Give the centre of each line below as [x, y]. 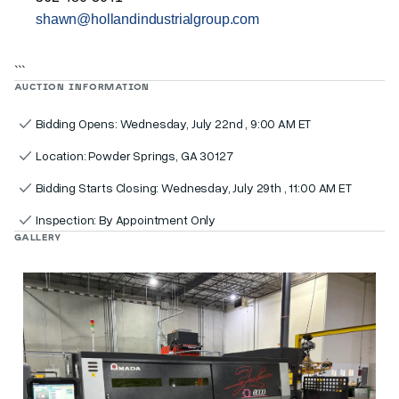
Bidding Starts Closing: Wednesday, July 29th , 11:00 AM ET [194, 188]
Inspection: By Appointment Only [126, 220]
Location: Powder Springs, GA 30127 [134, 156]
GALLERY [38, 236]
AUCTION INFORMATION [82, 86]
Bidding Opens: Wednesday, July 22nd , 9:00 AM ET [174, 124]
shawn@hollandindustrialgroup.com [147, 19]
